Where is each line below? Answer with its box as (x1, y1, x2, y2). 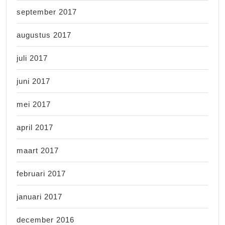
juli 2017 (17, 53, 48, 62)
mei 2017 (17, 99, 51, 108)
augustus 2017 (17, 30, 71, 39)
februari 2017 (17, 169, 66, 178)
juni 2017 (17, 76, 50, 85)
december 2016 (17, 215, 74, 224)
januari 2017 (17, 192, 62, 201)
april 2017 (17, 123, 53, 132)
